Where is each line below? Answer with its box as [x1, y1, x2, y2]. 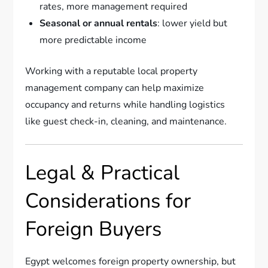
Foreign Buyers [25, 215, 162, 243]
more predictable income [39, 33, 147, 47]
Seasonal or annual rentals [39, 17, 158, 31]
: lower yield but [157, 17, 228, 31]
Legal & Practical [25, 159, 180, 187]
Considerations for [25, 187, 191, 215]
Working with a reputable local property [25, 65, 198, 78]
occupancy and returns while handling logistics [25, 98, 226, 112]
